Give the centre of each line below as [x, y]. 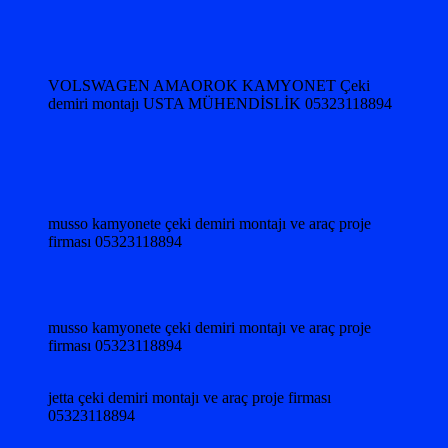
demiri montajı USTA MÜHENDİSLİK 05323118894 [220, 103]
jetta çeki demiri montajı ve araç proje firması [189, 397]
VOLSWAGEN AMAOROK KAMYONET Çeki [209, 85]
